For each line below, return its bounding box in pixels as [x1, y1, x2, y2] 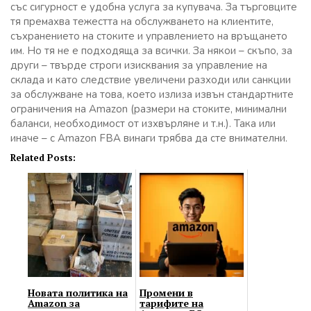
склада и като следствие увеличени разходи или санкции [10, 72, 291, 87]
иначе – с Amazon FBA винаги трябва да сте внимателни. [10, 131, 287, 145]
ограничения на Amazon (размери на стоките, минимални [10, 101, 287, 116]
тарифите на [140, 296, 203, 310]
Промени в [140, 285, 193, 299]
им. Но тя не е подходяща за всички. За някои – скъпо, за [10, 43, 292, 58]
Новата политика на [28, 285, 128, 299]
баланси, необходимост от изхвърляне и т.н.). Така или [10, 116, 276, 131]
